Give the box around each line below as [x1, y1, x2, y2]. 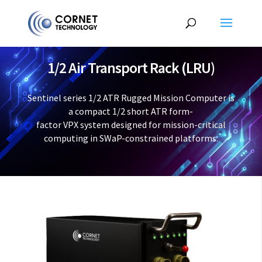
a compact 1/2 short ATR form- [68, 105, 194, 118]
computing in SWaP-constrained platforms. [43, 132, 218, 144]
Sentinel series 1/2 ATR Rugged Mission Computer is [27, 92, 235, 104]
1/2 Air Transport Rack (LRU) [47, 58, 215, 78]
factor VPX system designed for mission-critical [36, 119, 226, 131]
